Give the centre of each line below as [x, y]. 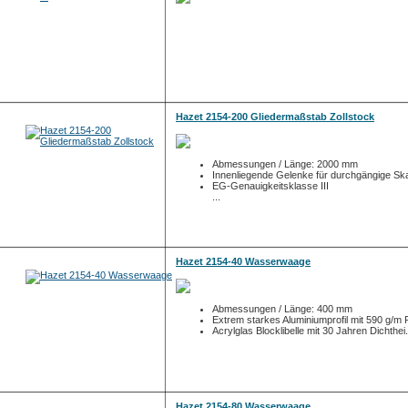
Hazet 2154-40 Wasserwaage [243, 261]
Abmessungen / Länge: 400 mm [282, 309]
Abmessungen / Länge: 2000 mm [285, 164]
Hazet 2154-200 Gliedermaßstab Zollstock [275, 117]
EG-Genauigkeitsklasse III [270, 186]
